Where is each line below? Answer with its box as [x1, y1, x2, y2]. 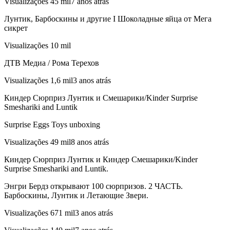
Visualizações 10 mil [4, 41, 71, 50]
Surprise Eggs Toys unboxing [4, 120, 100, 129]
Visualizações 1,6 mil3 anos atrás [4, 76, 111, 85]
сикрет [4, 24, 28, 33]
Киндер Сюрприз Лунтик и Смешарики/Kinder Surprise [4, 93, 198, 103]
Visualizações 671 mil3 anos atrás [4, 208, 113, 218]
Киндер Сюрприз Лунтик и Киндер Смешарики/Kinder [4, 155, 198, 164]
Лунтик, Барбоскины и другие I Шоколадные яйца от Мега [4, 14, 212, 24]
